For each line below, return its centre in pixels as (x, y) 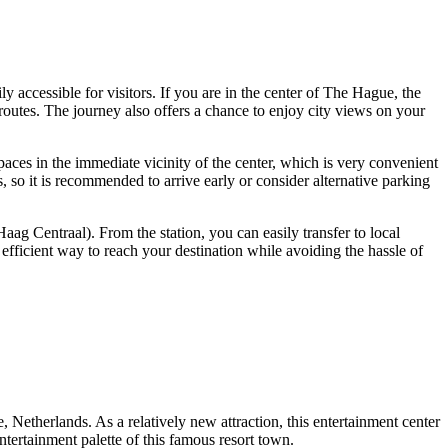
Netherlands (50, 422)
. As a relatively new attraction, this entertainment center (264, 422)
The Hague (358, 92)
